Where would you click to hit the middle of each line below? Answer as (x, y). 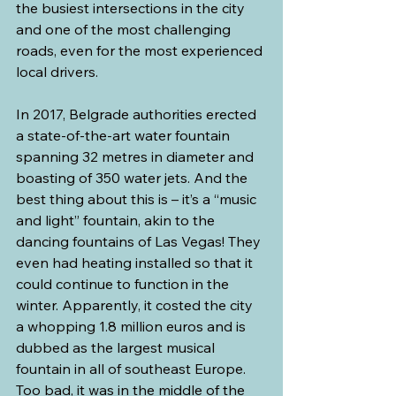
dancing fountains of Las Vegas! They (140, 241)
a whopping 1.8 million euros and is (133, 326)
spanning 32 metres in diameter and (137, 156)
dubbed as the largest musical (117, 347)
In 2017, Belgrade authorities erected (138, 114)
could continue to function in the (124, 283)
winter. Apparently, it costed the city (136, 305)
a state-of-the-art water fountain (125, 135)
